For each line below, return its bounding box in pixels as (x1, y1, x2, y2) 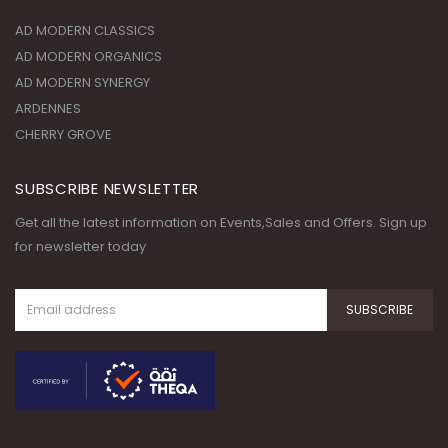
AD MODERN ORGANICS (15, 46, 162, 66)
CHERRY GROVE (15, 124, 112, 144)
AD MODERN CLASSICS (15, 20, 155, 40)
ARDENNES (15, 98, 81, 118)
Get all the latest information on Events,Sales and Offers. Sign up (15, 212, 427, 232)
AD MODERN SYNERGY (15, 72, 150, 92)
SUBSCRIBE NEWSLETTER (15, 177, 199, 199)
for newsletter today (15, 236, 146, 256)
